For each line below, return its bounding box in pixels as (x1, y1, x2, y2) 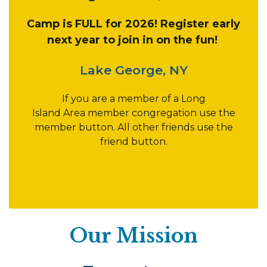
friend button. (100, 136, 167, 148)
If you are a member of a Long (61, 93, 206, 105)
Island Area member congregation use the (32, 107, 235, 119)
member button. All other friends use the (34, 122, 233, 133)
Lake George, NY (79, 62, 188, 77)
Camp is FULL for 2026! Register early (27, 17, 240, 30)
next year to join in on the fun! (46, 33, 221, 46)
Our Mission (69, 223, 198, 248)
